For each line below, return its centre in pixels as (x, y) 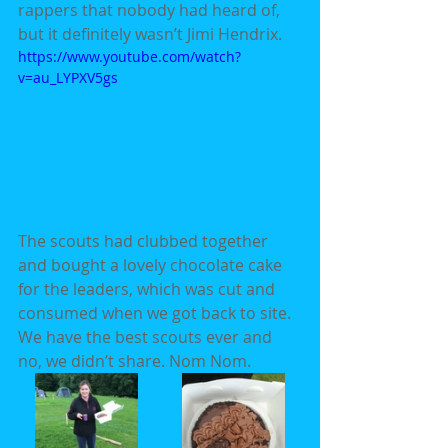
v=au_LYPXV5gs (68, 77)
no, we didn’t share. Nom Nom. (134, 361)
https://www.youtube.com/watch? (129, 56)
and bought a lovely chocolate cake (152, 265)
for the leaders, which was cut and (148, 289)
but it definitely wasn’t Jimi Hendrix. (150, 33)
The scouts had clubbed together (145, 241)
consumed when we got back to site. (156, 313)
